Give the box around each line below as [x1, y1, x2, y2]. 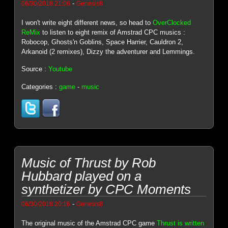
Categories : [21, 82, 60, 91]
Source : [21, 65, 49, 73]
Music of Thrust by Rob [21, 155, 156, 170]
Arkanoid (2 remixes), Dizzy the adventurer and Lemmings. [21, 47, 195, 55]
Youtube [48, 65, 73, 73]
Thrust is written [157, 219, 205, 227]
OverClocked [153, 18, 191, 26]
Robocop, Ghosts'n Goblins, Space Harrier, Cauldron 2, [21, 38, 184, 46]
